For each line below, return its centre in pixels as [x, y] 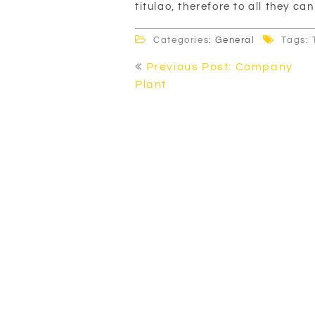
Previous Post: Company [219, 67]
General [235, 40]
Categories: [183, 40]
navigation [176, 76]
